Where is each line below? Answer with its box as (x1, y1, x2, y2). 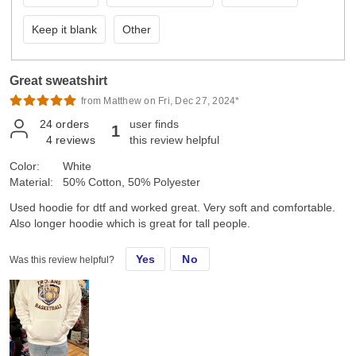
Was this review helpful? (10, 254, 114, 266)
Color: (10, 160, 40, 173)
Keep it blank (31, 22, 97, 36)
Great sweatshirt (10, 74, 107, 88)
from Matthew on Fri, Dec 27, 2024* (81, 95, 240, 107)
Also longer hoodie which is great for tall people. (10, 217, 250, 230)
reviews (56, 133, 95, 147)
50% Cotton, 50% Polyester (63, 176, 200, 189)
